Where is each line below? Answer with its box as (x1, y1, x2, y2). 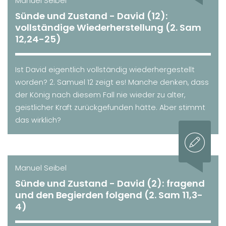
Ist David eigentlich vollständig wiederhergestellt (15, 64, 195, 75)
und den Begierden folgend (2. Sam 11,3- (15, 188, 203, 201)
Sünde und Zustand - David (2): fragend (15, 177, 205, 190)
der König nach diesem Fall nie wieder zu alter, (15, 89, 185, 100)
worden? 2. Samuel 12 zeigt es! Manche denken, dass (15, 77, 209, 87)
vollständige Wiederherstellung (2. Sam (15, 21, 201, 34)
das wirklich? (15, 115, 61, 125)
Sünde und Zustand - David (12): (15, 9, 168, 22)
